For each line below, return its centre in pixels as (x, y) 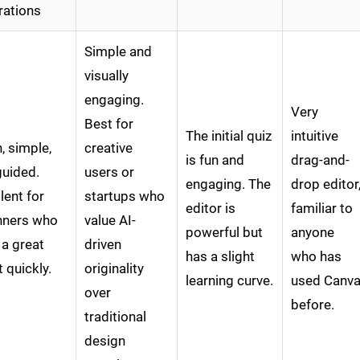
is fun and (215, 160)
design (105, 341)
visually (106, 76)
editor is (211, 209)
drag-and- (320, 160)
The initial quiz (229, 136)
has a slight (220, 257)
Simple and (118, 52)
